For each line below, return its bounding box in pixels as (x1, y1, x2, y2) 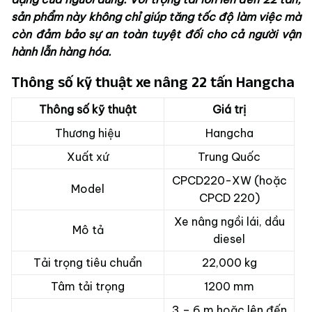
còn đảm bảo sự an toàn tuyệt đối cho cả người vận (11, 27, 301, 42)
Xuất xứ (67, 150, 109, 164)
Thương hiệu (55, 126, 120, 141)
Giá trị (212, 102, 246, 117)
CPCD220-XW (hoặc (171, 173, 287, 188)
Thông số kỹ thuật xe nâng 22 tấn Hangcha (11, 73, 295, 91)
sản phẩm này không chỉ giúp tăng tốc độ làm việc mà (11, 10, 301, 24)
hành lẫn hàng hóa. (11, 45, 111, 59)
